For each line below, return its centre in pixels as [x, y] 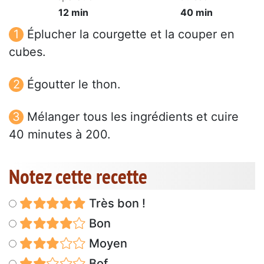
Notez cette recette [78, 176]
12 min [73, 13]
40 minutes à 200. [60, 135]
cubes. [27, 52]
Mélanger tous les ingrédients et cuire [133, 117]
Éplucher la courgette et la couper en [131, 34]
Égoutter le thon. [74, 85]
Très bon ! [115, 204]
